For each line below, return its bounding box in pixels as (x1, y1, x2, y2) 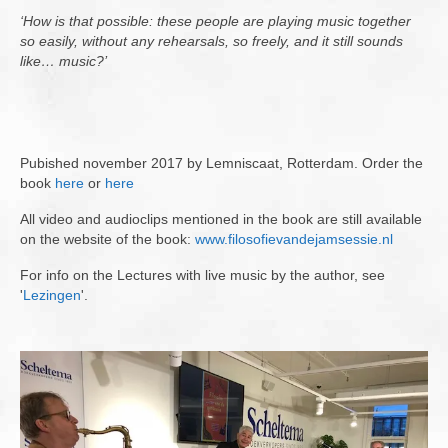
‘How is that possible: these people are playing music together (20, 13, 411, 30)
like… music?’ (20, 53, 107, 70)
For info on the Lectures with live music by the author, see (20, 267, 385, 284)
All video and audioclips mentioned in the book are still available (20, 211, 422, 228)
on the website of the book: (20, 231, 195, 248)
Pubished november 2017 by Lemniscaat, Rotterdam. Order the (20, 155, 423, 172)
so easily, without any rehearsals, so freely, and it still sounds (20, 33, 403, 50)
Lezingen (23, 287, 81, 304)
